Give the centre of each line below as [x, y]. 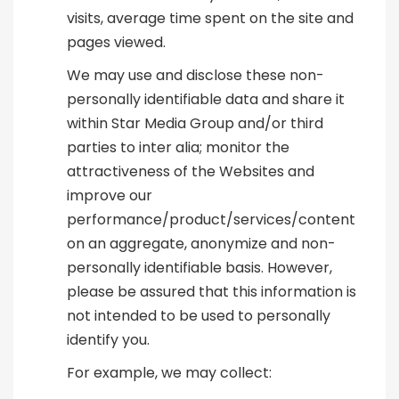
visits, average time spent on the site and [210, 19]
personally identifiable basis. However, [199, 268]
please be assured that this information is [212, 292]
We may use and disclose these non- [195, 76]
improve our [110, 196]
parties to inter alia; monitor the [178, 148]
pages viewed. [116, 43]
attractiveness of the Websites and [191, 172]
